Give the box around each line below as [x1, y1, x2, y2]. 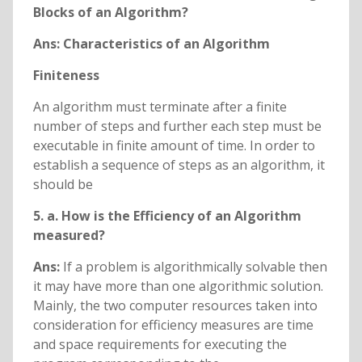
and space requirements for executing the [32, 335, 287, 354]
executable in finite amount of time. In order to [32, 137, 315, 155]
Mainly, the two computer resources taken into [32, 297, 318, 315]
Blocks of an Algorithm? [32, 3, 188, 22]
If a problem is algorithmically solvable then [62, 258, 327, 276]
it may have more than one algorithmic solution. [32, 277, 323, 296]
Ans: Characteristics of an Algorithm [32, 35, 270, 53]
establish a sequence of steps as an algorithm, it [32, 156, 325, 175]
